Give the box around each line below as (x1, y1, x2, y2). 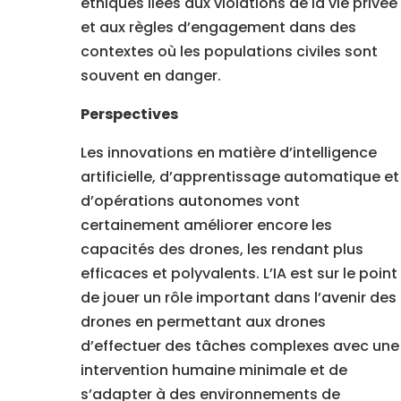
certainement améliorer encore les (80, 215, 332, 236)
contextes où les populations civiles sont (80, 41, 378, 63)
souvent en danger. (80, 65, 221, 87)
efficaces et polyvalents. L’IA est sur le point (80, 263, 397, 285)
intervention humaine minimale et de (80, 360, 347, 381)
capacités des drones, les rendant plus (80, 239, 363, 260)
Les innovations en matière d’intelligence (80, 142, 377, 164)
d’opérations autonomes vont (80, 191, 300, 212)
